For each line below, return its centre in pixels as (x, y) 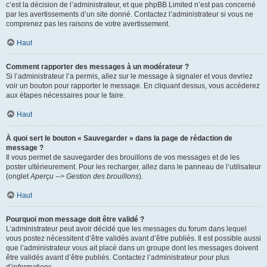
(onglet (18, 176)
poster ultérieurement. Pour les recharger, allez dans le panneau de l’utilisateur (133, 167)
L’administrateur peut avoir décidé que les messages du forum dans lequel (126, 229)
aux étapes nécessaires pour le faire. (66, 95)
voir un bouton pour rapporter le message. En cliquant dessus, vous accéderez (133, 86)
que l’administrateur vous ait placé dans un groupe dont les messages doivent (132, 248)
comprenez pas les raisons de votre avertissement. (88, 24)
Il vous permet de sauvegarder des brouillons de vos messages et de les (123, 157)
